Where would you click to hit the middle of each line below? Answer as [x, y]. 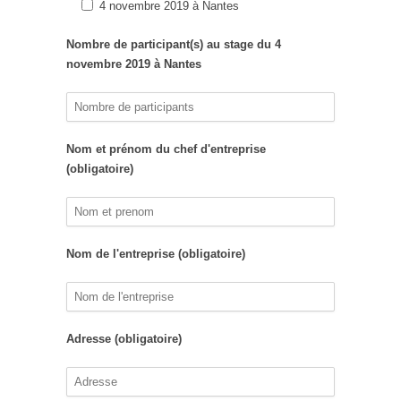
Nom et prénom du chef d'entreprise [166, 149]
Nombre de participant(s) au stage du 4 [174, 44]
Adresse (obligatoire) [124, 339]
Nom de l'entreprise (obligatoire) [156, 254]
